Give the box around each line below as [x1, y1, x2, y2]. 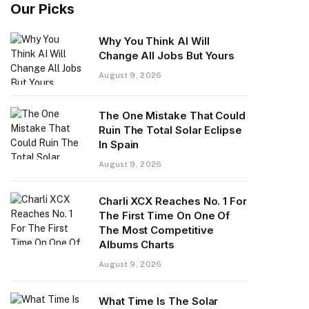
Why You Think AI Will [99, 34, 210, 48]
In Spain [99, 137, 139, 151]
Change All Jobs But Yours [99, 48, 235, 62]
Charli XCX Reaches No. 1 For [99, 194, 247, 208]
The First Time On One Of [99, 208, 230, 222]
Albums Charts [99, 237, 175, 251]
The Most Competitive [99, 223, 214, 237]
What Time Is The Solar [99, 294, 219, 308]
